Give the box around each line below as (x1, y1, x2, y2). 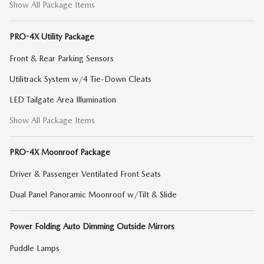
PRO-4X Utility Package (9, 31, 94, 41)
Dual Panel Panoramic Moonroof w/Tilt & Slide (9, 189, 177, 199)
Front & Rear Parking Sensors (9, 53, 114, 63)
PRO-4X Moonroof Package (9, 147, 110, 157)
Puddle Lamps (9, 243, 60, 253)
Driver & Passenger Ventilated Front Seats (9, 169, 161, 179)
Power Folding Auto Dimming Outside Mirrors (9, 221, 174, 231)
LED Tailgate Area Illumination (9, 94, 116, 104)
